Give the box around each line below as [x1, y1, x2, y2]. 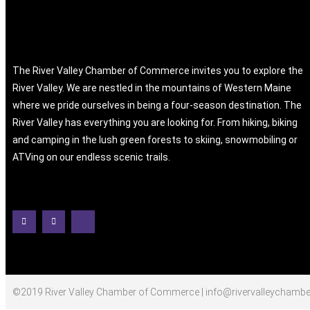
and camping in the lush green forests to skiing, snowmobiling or [12, 134, 298, 145]
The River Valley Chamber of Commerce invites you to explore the [12, 64, 303, 76]
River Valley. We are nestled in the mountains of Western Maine [12, 82, 291, 93]
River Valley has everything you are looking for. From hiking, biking [12, 116, 298, 128]
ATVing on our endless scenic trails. [12, 151, 172, 163]
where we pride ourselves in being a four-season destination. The [12, 99, 302, 111]
